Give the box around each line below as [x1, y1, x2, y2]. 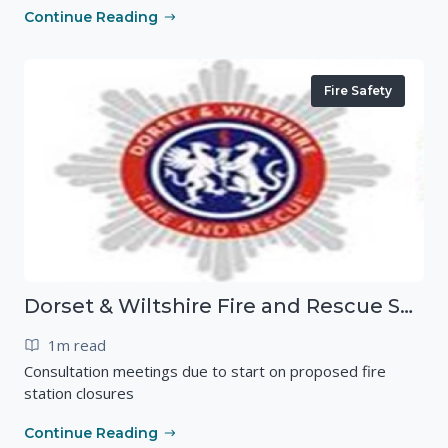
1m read [48, 334, 106, 355]
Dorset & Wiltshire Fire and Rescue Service [400, 293, 413, 318]
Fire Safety [323, 83, 392, 99]
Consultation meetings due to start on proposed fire [24, 360, 386, 381]
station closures [24, 382, 134, 403]
